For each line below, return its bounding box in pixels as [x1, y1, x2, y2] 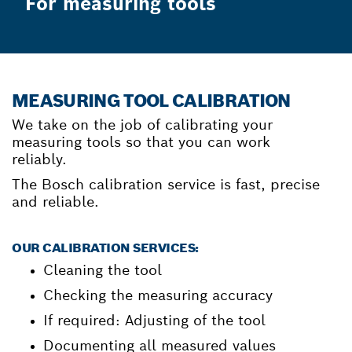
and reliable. [12, 192, 99, 211]
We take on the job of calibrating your [12, 115, 273, 134]
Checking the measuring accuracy [43, 285, 273, 304]
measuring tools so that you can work [12, 132, 270, 151]
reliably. [12, 149, 67, 168]
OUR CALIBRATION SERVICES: [12, 239, 199, 256]
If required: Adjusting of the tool [43, 310, 266, 329]
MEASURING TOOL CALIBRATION [12, 89, 291, 112]
